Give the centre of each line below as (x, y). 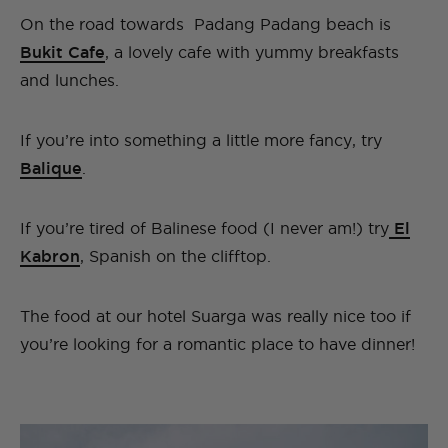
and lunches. (69, 80)
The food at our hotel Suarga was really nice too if (215, 316)
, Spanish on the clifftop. (175, 256)
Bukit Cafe (62, 52)
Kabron (50, 256)
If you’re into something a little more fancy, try (201, 140)
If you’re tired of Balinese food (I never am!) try (204, 228)
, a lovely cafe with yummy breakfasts (252, 52)
